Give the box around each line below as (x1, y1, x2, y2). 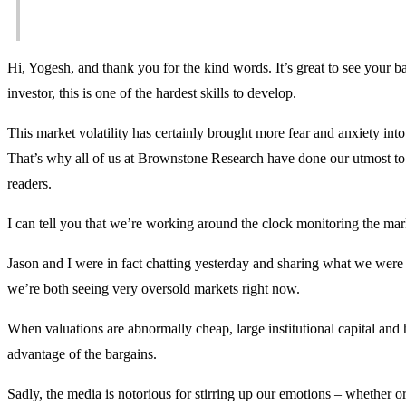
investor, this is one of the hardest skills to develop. (7, 84, 296, 101)
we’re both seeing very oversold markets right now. (7, 280, 300, 296)
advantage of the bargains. (7, 345, 157, 362)
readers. (7, 175, 52, 191)
